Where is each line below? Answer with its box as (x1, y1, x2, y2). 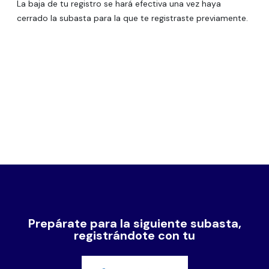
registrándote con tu (74, 228, 195, 244)
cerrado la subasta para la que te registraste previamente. (17, 13, 248, 24)
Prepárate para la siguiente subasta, (28, 216, 241, 232)
